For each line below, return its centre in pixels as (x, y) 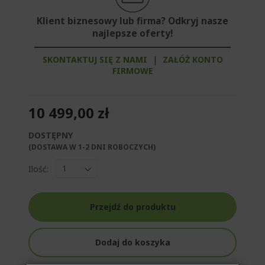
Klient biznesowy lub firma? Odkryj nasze (132, 21)
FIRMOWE (132, 71)
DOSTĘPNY (51, 135)
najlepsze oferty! (132, 34)
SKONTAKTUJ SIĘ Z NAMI (95, 60)
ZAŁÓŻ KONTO (193, 60)
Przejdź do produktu (132, 207)
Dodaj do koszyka (132, 243)
